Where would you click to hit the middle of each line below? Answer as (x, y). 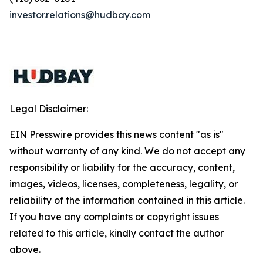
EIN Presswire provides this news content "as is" (117, 134)
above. (25, 249)
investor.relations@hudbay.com (80, 15)
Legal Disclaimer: (49, 109)
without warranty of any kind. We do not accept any (127, 151)
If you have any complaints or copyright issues (114, 217)
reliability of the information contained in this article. (127, 200)
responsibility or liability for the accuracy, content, (122, 167)
